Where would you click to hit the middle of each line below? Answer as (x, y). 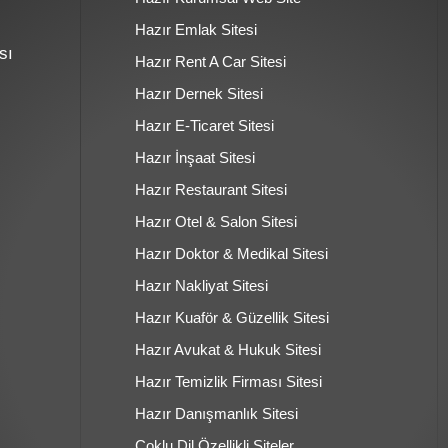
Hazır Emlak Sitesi (196, 30)
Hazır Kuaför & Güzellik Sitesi (232, 318)
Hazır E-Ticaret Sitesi (204, 126)
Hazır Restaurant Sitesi (211, 190)
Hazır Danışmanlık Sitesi (216, 414)
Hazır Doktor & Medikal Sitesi (231, 254)
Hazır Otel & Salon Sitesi (216, 222)
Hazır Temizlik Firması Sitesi (228, 382)
